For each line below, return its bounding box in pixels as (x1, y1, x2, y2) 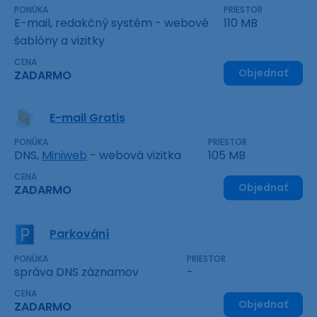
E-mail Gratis (50, 110, 125, 127)
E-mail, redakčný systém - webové (14, 14, 209, 31)
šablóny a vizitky (14, 32, 105, 49)
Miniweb (42, 146, 87, 163)
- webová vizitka (87, 146, 181, 163)
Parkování (50, 225, 110, 242)
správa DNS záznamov (14, 264, 139, 281)
